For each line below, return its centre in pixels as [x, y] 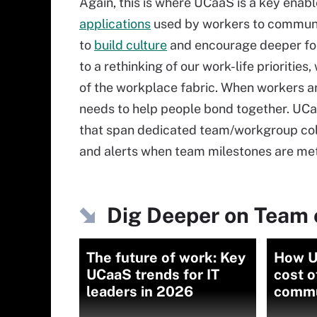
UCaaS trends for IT [153, 275]
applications [115, 24]
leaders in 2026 [140, 292]
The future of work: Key [166, 258]
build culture [131, 45]
